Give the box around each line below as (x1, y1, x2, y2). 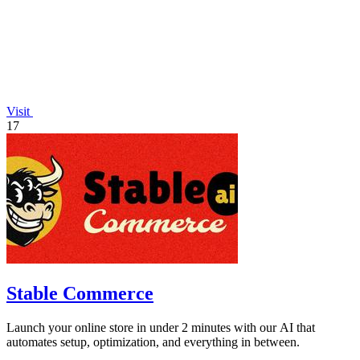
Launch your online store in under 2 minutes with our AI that (6, 320, 315, 334)
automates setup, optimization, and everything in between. (6, 334, 300, 349)
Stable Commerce (6, 282, 153, 304)
